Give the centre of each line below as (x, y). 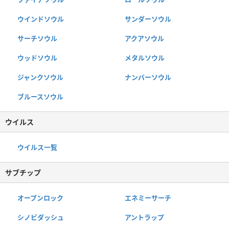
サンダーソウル (148, 19)
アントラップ (144, 217)
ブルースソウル (40, 96)
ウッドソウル (37, 58)
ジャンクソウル (40, 77)
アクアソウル (144, 38)
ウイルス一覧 (37, 147)
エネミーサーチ (148, 198)
